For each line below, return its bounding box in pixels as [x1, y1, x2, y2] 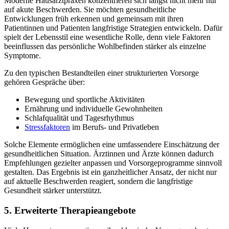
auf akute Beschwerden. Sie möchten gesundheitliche [4, 5, 176, 14]
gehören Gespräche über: [4, 78, 85, 87]
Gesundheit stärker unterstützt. [4, 186, 102, 195]
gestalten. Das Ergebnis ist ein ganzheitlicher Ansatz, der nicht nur [4, 168, 217, 177]
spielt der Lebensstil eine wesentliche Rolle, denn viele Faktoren [4, 33, 211, 42]
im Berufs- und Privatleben [70, 123, 159, 132]
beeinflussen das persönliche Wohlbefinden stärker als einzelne [4, 42, 206, 51]
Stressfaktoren [25, 123, 70, 132]
